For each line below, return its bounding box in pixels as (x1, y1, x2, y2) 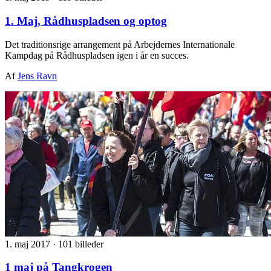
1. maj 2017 (5, 238, 53, 249)
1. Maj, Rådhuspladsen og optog (5, 14, 167, 27)
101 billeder (58, 238, 103, 249)
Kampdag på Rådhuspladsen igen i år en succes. (5, 50, 189, 60)
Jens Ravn (18, 70, 57, 81)
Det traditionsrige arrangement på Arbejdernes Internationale (5, 39, 235, 50)
